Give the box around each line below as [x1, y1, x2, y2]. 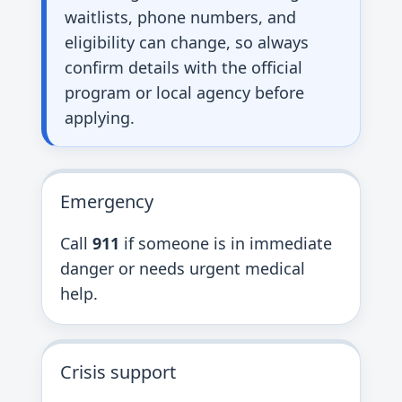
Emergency [60, 189, 153, 214]
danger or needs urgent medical [60, 258, 305, 279]
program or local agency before [65, 82, 304, 103]
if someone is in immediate [119, 232, 332, 254]
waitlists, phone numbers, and [65, 6, 296, 28]
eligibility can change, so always [65, 31, 309, 53]
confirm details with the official [65, 57, 302, 78]
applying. [65, 107, 135, 128]
